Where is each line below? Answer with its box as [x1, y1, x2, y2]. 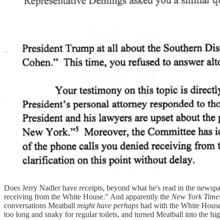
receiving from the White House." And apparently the [4, 192, 171, 201]
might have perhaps [77, 201, 138, 210]
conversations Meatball [4, 201, 77, 210]
